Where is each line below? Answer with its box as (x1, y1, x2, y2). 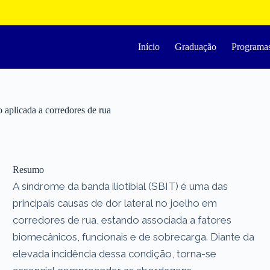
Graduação (175, 42, 217, 52)
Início (138, 42, 160, 52)
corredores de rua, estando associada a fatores (13, 213, 232, 226)
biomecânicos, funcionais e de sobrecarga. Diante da (13, 230, 255, 243)
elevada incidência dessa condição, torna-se (13, 247, 217, 260)
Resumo (13, 164, 45, 175)
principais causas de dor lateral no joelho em (13, 196, 218, 209)
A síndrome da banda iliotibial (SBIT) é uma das (13, 180, 228, 192)
